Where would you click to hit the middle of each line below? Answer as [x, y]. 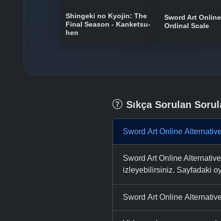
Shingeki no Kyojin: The [106, 16]
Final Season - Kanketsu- [108, 24]
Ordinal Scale [187, 26]
